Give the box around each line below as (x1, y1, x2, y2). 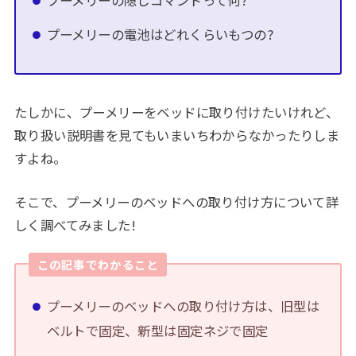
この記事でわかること (37, 256, 159, 273)
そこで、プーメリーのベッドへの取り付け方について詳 (14, 192, 339, 211)
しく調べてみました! (14, 215, 137, 234)
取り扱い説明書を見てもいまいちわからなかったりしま (14, 125, 340, 145)
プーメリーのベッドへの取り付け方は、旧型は (46, 296, 320, 316)
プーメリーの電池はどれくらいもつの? (46, 24, 274, 44)
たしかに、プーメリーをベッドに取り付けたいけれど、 (14, 102, 339, 122)
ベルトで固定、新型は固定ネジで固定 (46, 321, 269, 341)
